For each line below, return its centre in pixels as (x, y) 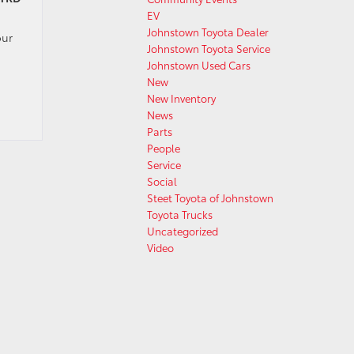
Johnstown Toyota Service (209, 48)
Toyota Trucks (180, 214)
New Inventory (181, 98)
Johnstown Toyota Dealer (208, 32)
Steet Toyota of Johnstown (210, 198)
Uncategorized (183, 231)
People (164, 148)
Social (162, 181)
